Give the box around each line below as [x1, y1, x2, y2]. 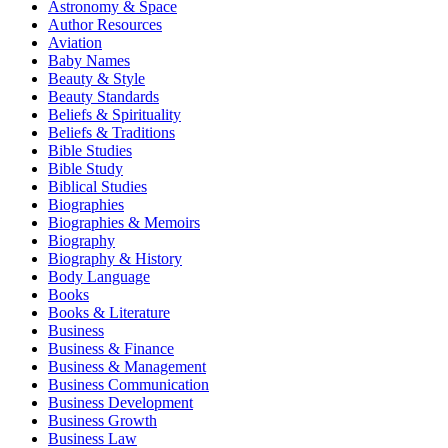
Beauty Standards [48, 87, 159, 105]
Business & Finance [48, 339, 174, 357]
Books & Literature [48, 303, 170, 321]
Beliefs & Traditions [48, 123, 175, 141]
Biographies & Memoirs [48, 213, 200, 231]
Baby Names [48, 51, 130, 69]
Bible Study [48, 159, 123, 177]
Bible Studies [48, 141, 132, 159]
